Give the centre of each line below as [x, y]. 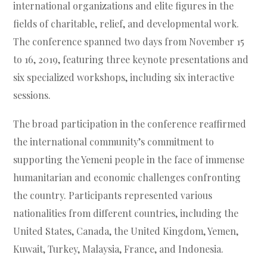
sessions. [32, 95]
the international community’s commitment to [114, 142]
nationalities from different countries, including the [126, 213]
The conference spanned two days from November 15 [129, 42]
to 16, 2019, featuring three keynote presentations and [131, 60]
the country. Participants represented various [113, 195]
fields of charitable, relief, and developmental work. [126, 24]
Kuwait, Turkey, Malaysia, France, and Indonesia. [119, 249]
